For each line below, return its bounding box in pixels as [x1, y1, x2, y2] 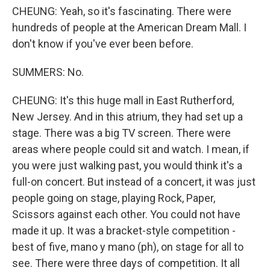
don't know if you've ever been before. [12, 37, 193, 50]
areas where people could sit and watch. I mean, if [12, 143, 250, 155]
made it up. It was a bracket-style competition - [12, 224, 236, 237]
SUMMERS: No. [12, 66, 84, 78]
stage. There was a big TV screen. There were [12, 127, 231, 139]
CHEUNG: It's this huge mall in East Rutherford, [12, 94, 234, 107]
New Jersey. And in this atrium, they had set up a [12, 110, 243, 123]
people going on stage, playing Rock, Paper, [12, 192, 215, 204]
